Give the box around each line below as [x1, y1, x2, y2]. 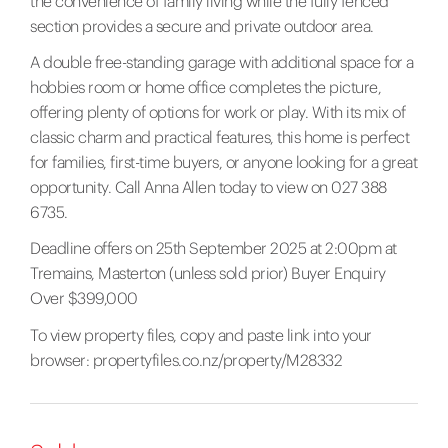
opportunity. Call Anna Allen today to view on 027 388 [30, 177, 387, 198]
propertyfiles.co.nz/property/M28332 [92, 349, 342, 370]
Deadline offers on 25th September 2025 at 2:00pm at [30, 238, 397, 259]
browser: [30, 349, 93, 370]
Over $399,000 [30, 288, 138, 309]
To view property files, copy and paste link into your [30, 324, 372, 345]
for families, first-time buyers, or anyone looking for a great [30, 152, 417, 173]
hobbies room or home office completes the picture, [30, 77, 381, 98]
